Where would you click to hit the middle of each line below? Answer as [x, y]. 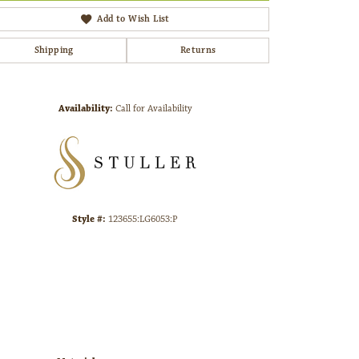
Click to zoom [214, 76]
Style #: [89, 220]
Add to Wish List [133, 19]
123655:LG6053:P [143, 220]
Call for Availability [153, 109]
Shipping [54, 50]
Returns [198, 50]
